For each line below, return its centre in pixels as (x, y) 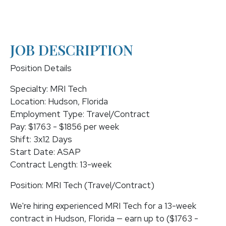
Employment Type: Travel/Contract (80, 114)
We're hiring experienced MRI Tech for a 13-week (103, 206)
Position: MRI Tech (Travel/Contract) (82, 185)
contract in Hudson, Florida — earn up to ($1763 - (104, 218)
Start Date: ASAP (45, 152)
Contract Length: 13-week (61, 164)
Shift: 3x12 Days (41, 139)
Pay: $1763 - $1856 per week (65, 127)
